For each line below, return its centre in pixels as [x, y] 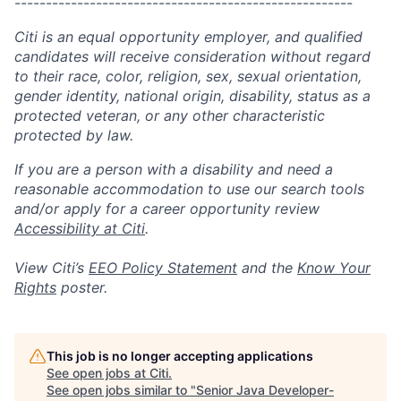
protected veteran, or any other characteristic [170, 115]
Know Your [334, 268]
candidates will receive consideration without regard [192, 56]
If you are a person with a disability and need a [174, 169]
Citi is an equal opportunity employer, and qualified [188, 37]
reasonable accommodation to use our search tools [189, 189]
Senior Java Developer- [265, 390]
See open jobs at [98, 373]
